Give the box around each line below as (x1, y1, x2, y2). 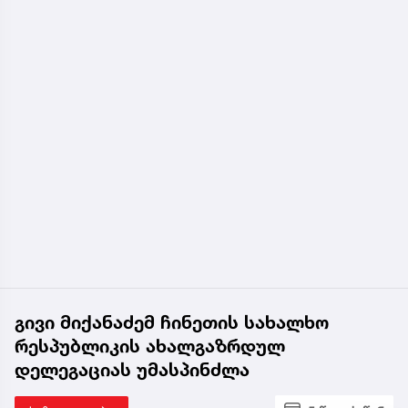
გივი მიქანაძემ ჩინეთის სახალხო (15, 311, 329, 333)
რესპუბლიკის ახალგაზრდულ (15, 334, 285, 357)
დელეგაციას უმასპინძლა (15, 358, 250, 381)
